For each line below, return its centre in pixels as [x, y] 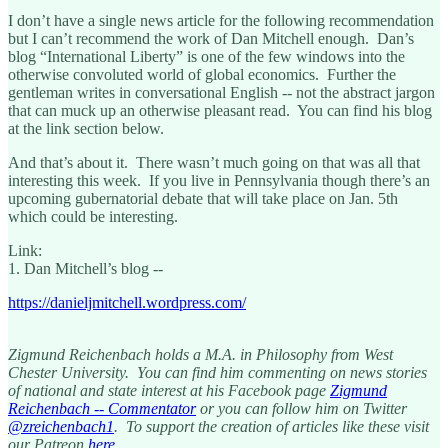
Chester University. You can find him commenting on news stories [217, 373]
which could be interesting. [93, 217]
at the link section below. [86, 129]
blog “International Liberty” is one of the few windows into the [206, 57]
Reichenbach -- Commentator [102, 409]
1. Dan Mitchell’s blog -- [85, 269]
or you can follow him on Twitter [301, 409]
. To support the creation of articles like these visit [271, 427]
